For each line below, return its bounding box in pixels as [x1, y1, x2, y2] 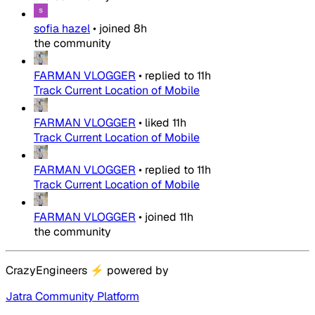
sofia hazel [34, 21, 90, 37]
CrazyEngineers [6, 263, 90, 278]
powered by [104, 263, 169, 278]
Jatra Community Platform [6, 289, 139, 304]
